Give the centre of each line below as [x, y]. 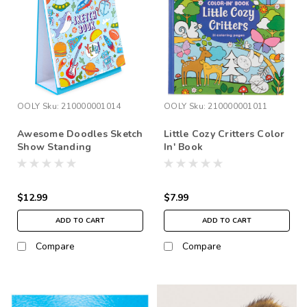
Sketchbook [46, 160]
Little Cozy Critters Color [224, 134]
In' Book [183, 147]
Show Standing [54, 147]
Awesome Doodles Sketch [80, 134]
